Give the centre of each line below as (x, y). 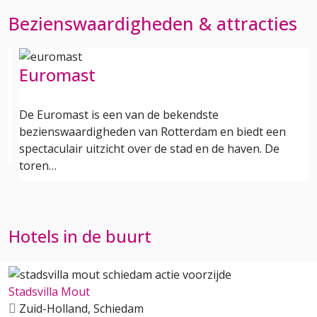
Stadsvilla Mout (49, 291)
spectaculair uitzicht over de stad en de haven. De (149, 149)
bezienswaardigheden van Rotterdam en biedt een (152, 132)
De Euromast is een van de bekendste (119, 115)
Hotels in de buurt (80, 236)
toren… (38, 166)
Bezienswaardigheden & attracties (153, 23)
